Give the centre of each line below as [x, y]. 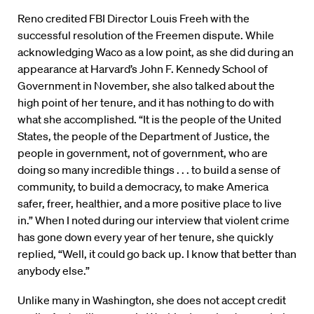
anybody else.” [54, 271]
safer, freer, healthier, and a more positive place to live [150, 204]
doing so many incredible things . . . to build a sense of [149, 170]
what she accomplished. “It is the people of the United [149, 120]
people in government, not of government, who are [143, 153]
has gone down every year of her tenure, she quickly [145, 237]
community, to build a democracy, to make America [143, 187]
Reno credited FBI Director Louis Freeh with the [134, 19]
